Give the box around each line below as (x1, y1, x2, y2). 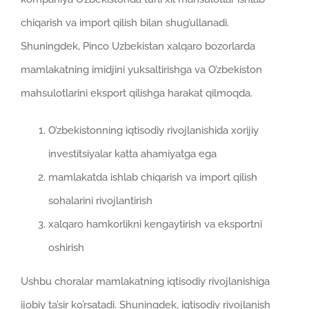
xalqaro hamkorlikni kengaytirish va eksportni (48, 217, 262, 230)
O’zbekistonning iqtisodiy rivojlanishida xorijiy (48, 123, 259, 137)
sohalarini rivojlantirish (48, 194, 152, 207)
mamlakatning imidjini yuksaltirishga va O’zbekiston (21, 63, 262, 76)
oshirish (48, 241, 84, 254)
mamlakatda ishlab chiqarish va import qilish (48, 170, 257, 183)
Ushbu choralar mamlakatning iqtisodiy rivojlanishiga (21, 275, 270, 288)
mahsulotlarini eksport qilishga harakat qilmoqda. (21, 86, 252, 99)
